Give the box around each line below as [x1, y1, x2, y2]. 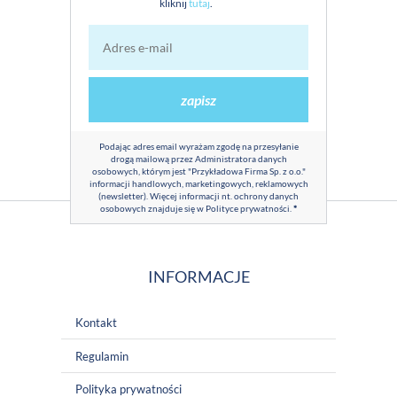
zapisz [181, 90, 216, 108]
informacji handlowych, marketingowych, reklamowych [89, 178, 308, 190]
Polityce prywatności [206, 203, 290, 214]
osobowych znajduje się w [100, 203, 206, 214]
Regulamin [74, 348, 128, 363]
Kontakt [74, 315, 117, 331]
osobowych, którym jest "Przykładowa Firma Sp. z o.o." [91, 166, 306, 177]
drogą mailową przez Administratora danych [110, 153, 287, 165]
